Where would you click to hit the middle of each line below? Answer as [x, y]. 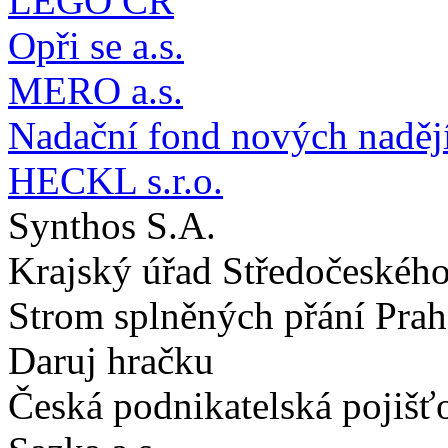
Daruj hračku [111, 361]
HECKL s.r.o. [115, 181]
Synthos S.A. [112, 226]
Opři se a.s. [96, 46]
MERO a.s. [95, 91]
